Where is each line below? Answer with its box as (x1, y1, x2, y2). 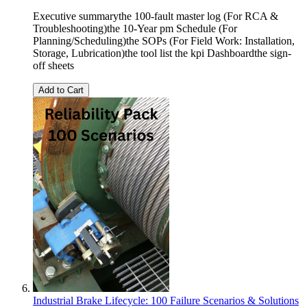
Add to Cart (38, 84, 84, 95)
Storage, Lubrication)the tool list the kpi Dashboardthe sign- (33, 47, 291, 59)
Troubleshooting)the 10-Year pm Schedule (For (33, 22, 237, 34)
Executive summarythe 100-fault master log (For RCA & (33, 10, 278, 22)
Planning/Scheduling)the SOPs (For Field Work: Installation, (33, 34, 295, 47)
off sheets (33, 59, 74, 71)
